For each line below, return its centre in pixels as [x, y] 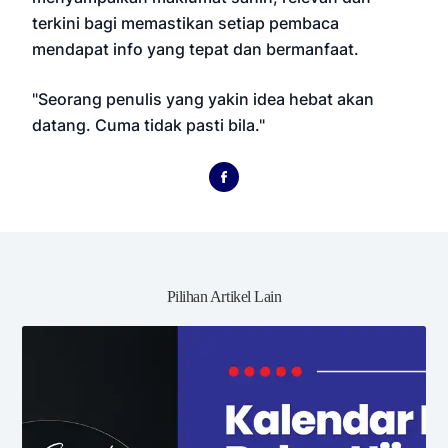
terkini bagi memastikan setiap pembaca [186, 22]
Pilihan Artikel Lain [224, 296]
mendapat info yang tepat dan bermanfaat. [196, 48]
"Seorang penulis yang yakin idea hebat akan [203, 98]
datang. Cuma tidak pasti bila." [149, 124]
